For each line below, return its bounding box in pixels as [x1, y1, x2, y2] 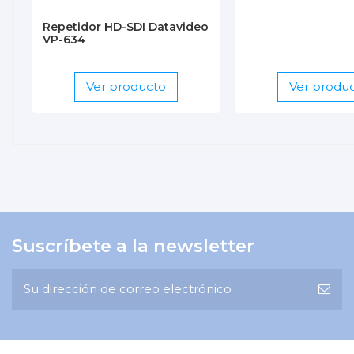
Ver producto [86, 78, 166, 94]
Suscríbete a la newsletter [12, 235, 254, 258]
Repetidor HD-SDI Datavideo [43, 19, 209, 34]
